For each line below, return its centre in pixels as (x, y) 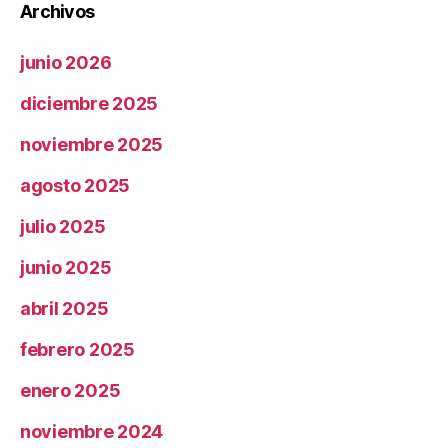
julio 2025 (63, 227)
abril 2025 (64, 309)
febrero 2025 (77, 350)
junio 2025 (66, 268)
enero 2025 (70, 391)
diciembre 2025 (89, 104)
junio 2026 (66, 63)
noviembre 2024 (92, 432)
